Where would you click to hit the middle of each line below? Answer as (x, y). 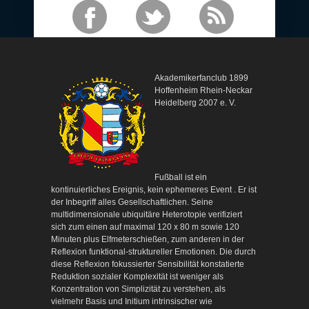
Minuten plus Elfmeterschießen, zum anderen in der (148, 239)
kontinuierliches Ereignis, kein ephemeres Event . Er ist (154, 189)
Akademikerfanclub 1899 (201, 78)
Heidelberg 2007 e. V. (195, 102)
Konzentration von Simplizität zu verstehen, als (138, 289)
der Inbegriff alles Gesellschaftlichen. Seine (132, 202)
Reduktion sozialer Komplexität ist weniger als (137, 276)
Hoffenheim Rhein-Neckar (203, 90)
